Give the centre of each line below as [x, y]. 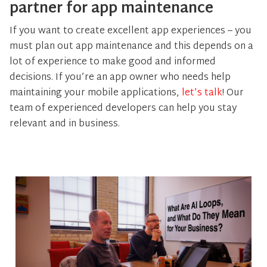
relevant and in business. [65, 124]
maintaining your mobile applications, [96, 93]
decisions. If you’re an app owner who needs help [120, 78]
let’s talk [202, 93]
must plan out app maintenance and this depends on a [131, 47]
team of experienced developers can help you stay [123, 109]
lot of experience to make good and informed [113, 62]
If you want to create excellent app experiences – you [131, 31]
